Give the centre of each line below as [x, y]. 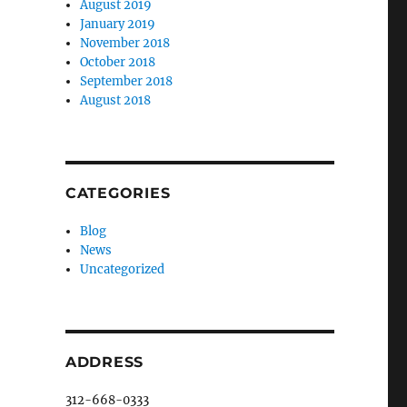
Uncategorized [123, 269]
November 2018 [125, 43]
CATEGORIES [118, 193]
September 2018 [127, 81]
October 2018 [118, 62]
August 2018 [116, 100]
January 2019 [118, 24]
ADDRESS [104, 362]
